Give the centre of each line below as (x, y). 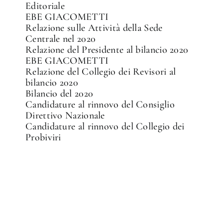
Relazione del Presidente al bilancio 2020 (107, 50)
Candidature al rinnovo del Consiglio (100, 104)
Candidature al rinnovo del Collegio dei (105, 126)
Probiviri (43, 137)
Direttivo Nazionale (65, 115)
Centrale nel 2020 (61, 39)
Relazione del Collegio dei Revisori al (101, 71)
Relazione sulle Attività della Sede (94, 28)
